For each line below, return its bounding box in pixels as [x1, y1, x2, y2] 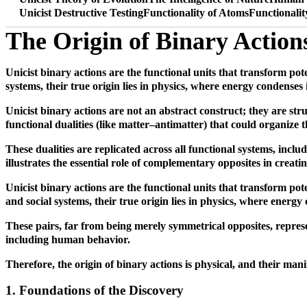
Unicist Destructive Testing [19, 6, 143, 19]
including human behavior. [5, 233, 133, 245]
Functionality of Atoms [143, 6, 249, 19]
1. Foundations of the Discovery [5, 283, 184, 298]
